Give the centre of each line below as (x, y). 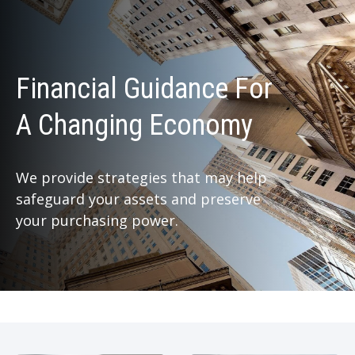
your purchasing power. (97, 221)
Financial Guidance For (144, 89)
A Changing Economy (134, 126)
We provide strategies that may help (141, 178)
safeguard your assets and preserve (138, 199)
